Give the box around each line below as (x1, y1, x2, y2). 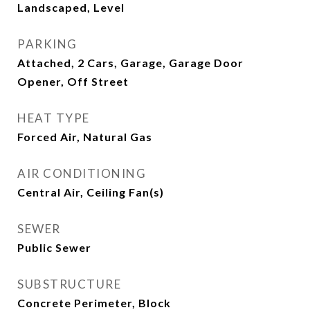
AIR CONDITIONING (17, 166, 146, 181)
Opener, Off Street (17, 75, 129, 88)
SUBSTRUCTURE (17, 277, 121, 291)
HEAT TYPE (17, 111, 90, 125)
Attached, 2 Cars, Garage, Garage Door (17, 56, 244, 69)
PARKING (17, 37, 77, 51)
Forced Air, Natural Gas (17, 130, 152, 143)
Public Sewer (17, 241, 91, 254)
